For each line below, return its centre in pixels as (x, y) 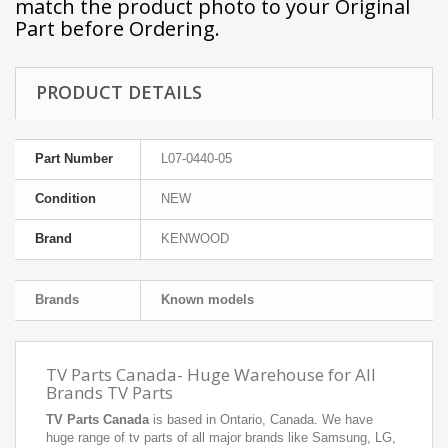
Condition (65, 198)
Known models (207, 299)
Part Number (74, 158)
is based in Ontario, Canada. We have (261, 419)
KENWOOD (195, 238)
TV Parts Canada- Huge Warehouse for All (211, 374)
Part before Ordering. (117, 28)
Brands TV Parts (109, 392)
